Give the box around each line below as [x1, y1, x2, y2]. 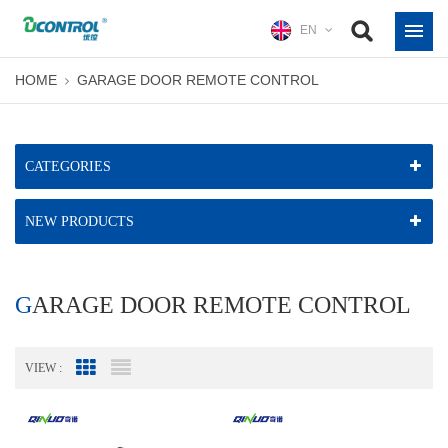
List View [135, 364, 184, 379]
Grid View [100, 364, 153, 379]
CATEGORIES [34, 159, 111, 175]
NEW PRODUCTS [35, 214, 134, 230]
